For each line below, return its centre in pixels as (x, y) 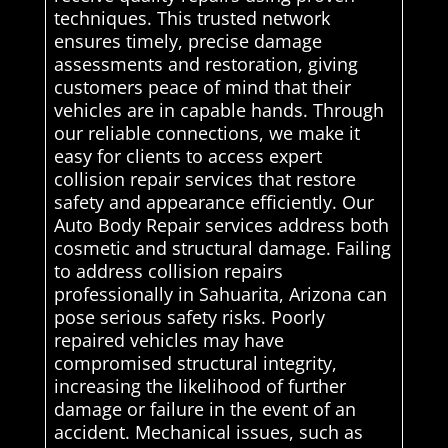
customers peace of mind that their (202, 87)
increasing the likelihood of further (199, 386)
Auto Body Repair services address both (221, 225)
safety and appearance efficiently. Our (213, 202)
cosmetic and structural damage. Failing (222, 248)
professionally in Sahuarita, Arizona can (220, 294)
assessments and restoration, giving (205, 64)
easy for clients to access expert (187, 156)
